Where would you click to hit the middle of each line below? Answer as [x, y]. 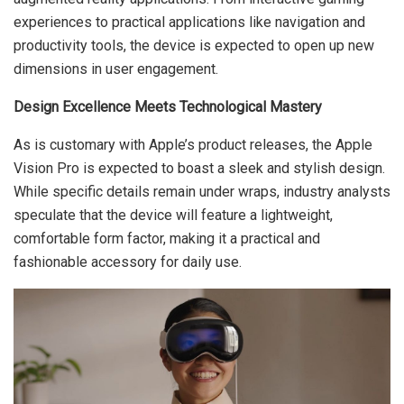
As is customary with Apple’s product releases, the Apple [193, 144]
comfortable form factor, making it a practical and [167, 238]
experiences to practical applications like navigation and [189, 22]
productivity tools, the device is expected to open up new [194, 45]
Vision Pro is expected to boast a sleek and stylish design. [199, 168]
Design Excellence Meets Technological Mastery [168, 106]
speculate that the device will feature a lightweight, [173, 215]
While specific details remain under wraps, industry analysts [202, 191]
